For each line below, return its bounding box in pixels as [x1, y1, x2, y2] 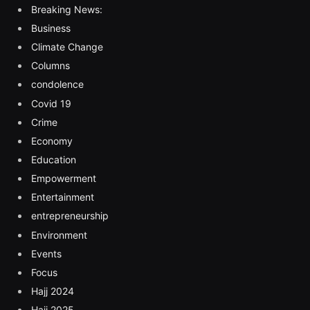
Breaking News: [31, 3, 102, 15]
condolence [31, 78, 84, 91]
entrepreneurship [31, 210, 109, 222]
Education [31, 154, 76, 165]
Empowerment [31, 172, 96, 185]
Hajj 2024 [31, 285, 74, 298]
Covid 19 [31, 97, 71, 109]
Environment [31, 228, 87, 241]
